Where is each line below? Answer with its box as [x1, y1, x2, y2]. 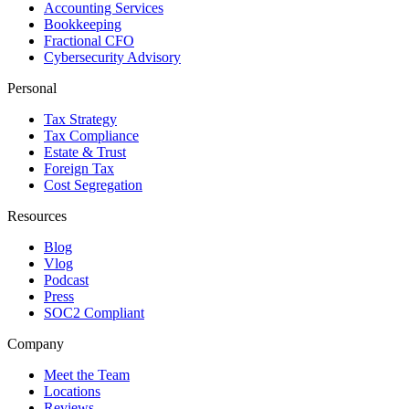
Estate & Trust [44, 144, 126, 161]
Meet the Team [44, 367, 130, 383]
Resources [7, 208, 67, 225]
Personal [7, 80, 57, 97]
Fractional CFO [44, 33, 134, 49]
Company [7, 336, 64, 352]
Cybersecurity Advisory [44, 49, 181, 66]
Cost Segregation [44, 177, 142, 194]
